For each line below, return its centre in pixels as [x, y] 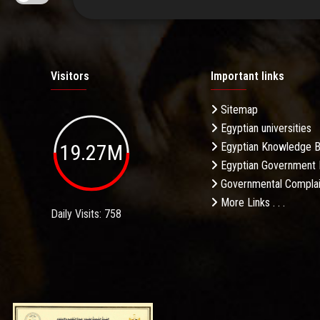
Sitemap [238, 110]
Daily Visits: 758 [86, 214]
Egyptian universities [265, 129]
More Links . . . [251, 203]
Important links [247, 76]
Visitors [70, 76]
